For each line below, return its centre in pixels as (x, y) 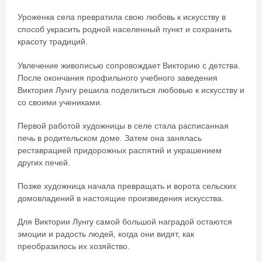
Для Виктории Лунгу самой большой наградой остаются (125, 222)
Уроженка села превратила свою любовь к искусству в (122, 18)
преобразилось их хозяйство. (75, 247)
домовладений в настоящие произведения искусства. (122, 199)
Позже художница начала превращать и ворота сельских (127, 186)
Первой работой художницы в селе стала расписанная (123, 126)
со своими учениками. (60, 102)
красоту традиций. (54, 42)
